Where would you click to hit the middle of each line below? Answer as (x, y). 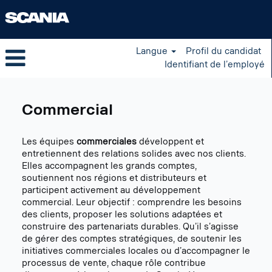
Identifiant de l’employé (215, 65)
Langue (153, 51)
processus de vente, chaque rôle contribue (114, 263)
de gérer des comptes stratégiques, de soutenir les (132, 239)
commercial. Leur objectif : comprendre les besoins (132, 202)
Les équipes (49, 142)
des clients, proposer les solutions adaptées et (122, 215)
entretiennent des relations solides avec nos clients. (134, 154)
